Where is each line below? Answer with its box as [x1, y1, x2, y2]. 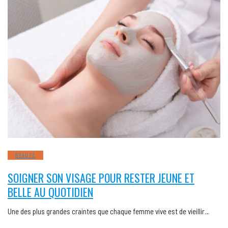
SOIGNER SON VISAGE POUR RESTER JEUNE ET [8, 169, 194, 186]
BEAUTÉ [15, 151, 36, 159]
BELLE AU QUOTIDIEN [8, 183, 93, 200]
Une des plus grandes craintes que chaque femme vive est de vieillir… [8, 206, 209, 216]
